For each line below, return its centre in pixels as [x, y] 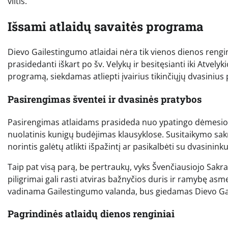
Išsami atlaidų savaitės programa [106, 27]
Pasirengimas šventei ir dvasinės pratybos [105, 99]
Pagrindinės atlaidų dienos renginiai [91, 214]
